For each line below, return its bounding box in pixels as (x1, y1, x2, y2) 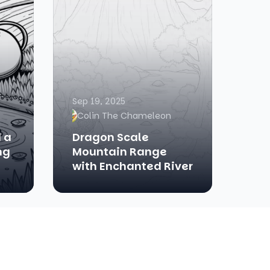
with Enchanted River (72, 159, 193, 174)
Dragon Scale (72, 130, 149, 145)
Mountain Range (72, 144, 167, 159)
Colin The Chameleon (77, 110, 171, 122)
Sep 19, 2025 (72, 95, 125, 107)
